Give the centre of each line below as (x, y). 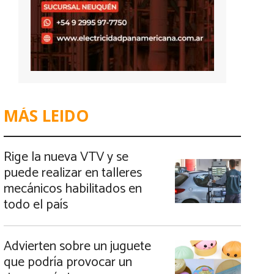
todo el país (36, 205)
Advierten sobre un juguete (77, 246)
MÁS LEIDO (46, 116)
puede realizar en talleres (73, 173)
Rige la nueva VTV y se (66, 157)
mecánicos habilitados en (73, 189)
